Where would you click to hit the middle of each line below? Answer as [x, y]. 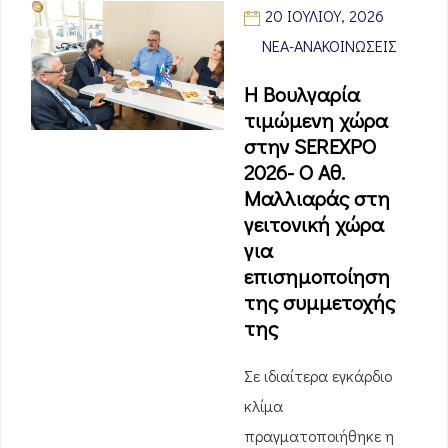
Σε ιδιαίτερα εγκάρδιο [318, 375]
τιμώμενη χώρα [316, 120]
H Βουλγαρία [302, 94]
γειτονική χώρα [314, 224]
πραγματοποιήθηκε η [319, 435]
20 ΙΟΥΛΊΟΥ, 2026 [324, 15]
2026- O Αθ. [294, 172]
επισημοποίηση [317, 276]
